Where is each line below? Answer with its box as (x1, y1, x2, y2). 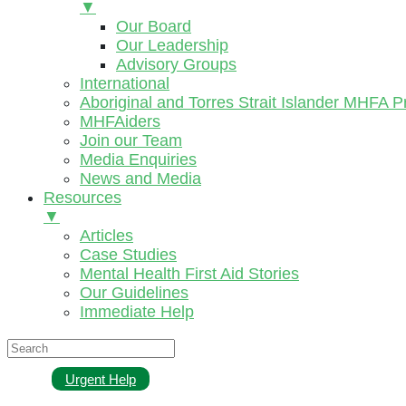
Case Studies (80, 246, 177, 264)
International (80, 74, 169, 92)
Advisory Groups (116, 55, 237, 73)
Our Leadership (116, 36, 228, 54)
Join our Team (80, 131, 182, 150)
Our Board (116, 17, 191, 35)
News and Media (80, 169, 201, 188)
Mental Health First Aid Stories (80, 265, 299, 283)
